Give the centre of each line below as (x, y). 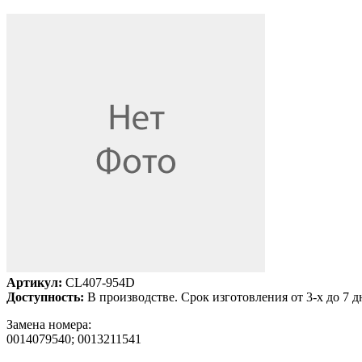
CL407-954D (99, 282)
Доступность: (45, 297)
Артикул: (34, 282)
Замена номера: (49, 324)
